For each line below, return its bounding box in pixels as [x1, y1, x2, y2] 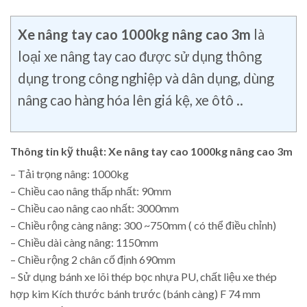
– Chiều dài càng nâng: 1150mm [10, 235, 158, 249]
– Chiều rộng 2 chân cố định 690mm [10, 252, 175, 266]
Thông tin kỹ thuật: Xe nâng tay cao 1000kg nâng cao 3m [10, 144, 293, 158]
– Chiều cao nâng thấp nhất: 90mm [10, 184, 171, 197]
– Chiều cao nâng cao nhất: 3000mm [10, 201, 179, 214]
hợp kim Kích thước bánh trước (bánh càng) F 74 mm [10, 286, 260, 300]
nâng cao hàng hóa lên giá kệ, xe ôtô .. [18, 91, 243, 108]
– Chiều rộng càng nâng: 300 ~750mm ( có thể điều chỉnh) [10, 218, 276, 232]
